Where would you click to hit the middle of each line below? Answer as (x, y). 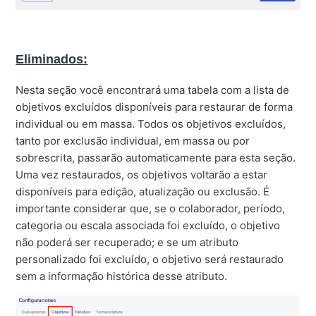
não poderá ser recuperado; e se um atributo (127, 243)
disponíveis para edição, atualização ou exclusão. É (143, 192)
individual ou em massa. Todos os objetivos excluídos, (151, 124)
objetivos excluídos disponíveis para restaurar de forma (154, 107)
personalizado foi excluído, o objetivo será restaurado (150, 260)
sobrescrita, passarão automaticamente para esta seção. (156, 158)
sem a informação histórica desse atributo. (122, 276)
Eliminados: (52, 60)
